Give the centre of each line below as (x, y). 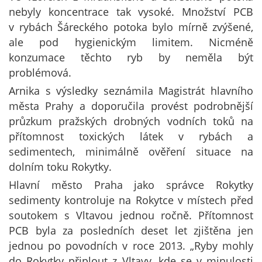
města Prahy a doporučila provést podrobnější (131, 106)
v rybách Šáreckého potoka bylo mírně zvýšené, (131, 27)
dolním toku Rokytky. (60, 167)
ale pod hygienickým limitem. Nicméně (131, 42)
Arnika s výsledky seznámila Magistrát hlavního (131, 91)
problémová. (40, 73)
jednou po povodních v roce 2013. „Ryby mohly (131, 246)
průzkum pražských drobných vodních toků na (131, 121)
